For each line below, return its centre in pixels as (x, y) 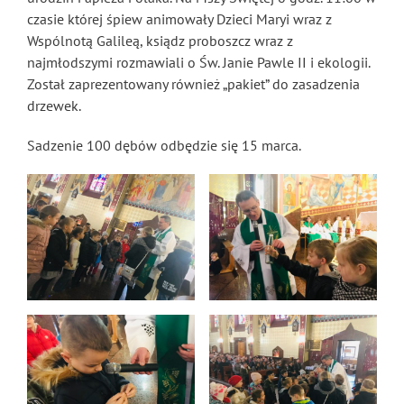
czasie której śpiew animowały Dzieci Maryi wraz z (179, 19)
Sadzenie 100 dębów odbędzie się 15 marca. (164, 145)
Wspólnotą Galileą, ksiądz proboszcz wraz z (160, 41)
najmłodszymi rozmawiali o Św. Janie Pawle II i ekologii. (198, 62)
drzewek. (54, 106)
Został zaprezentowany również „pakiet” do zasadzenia (193, 84)
